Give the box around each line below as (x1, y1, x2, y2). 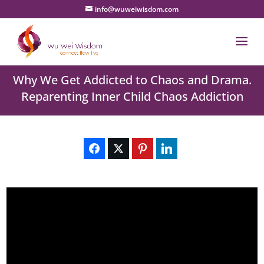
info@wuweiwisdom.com (94, 4, 179, 14)
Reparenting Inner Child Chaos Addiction (21, 88, 243, 105)
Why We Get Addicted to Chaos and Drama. (12, 72, 252, 88)
